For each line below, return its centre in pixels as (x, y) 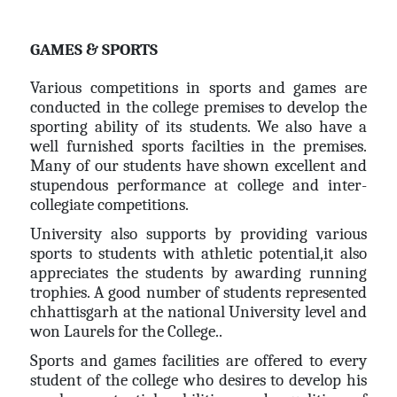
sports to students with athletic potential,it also (198, 253)
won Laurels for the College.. (127, 331)
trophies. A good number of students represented (198, 292)
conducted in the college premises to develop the (198, 107)
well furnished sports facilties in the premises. (198, 146)
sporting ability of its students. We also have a (198, 126)
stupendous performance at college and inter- (198, 185)
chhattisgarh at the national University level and (198, 311)
